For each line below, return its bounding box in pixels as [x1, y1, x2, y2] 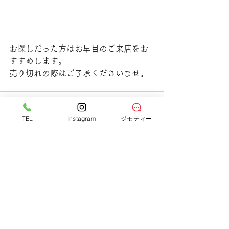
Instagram [67, 114, 96, 122]
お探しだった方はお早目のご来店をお [9, 44, 148, 53]
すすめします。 [9, 57, 66, 65]
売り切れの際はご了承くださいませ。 [9, 69, 148, 77]
